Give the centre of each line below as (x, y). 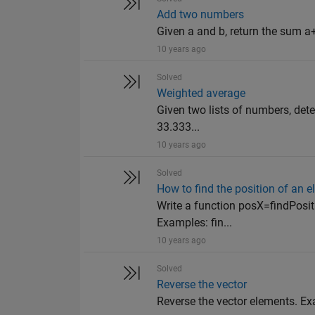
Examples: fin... (195, 223)
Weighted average (201, 94)
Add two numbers (201, 15)
